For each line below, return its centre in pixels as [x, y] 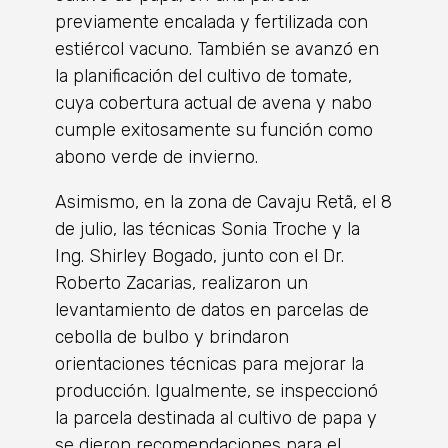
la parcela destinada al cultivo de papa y [216, 417]
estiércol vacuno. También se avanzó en [217, 48]
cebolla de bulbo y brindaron [172, 336]
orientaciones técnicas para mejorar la [209, 363]
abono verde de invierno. [156, 156]
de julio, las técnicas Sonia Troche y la [207, 228]
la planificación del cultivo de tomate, [203, 75]
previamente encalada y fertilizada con [211, 21]
